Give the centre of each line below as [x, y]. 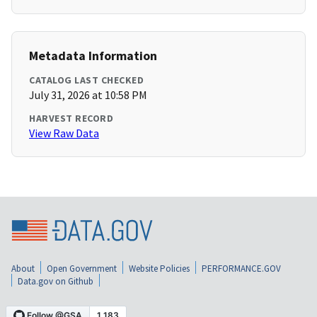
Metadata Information [93, 56]
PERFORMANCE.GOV [241, 269]
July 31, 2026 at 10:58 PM [88, 95]
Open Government [82, 269]
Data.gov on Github [56, 282]
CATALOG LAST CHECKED [86, 80]
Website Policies [159, 269]
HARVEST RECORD [71, 119]
